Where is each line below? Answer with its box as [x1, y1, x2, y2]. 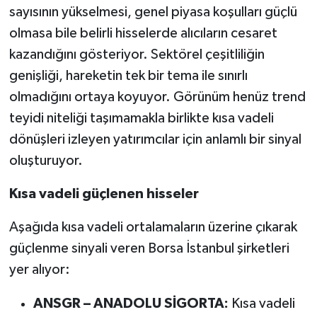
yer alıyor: [8, 263, 70, 277]
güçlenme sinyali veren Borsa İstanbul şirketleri [8, 241, 289, 256]
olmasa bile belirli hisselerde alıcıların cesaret [8, 26, 277, 41]
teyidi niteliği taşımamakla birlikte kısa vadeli [8, 111, 274, 126]
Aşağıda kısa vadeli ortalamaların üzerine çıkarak [8, 220, 297, 235]
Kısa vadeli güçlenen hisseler [8, 187, 199, 202]
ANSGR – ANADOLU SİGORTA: [33, 296, 229, 311]
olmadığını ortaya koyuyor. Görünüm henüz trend [8, 90, 306, 105]
